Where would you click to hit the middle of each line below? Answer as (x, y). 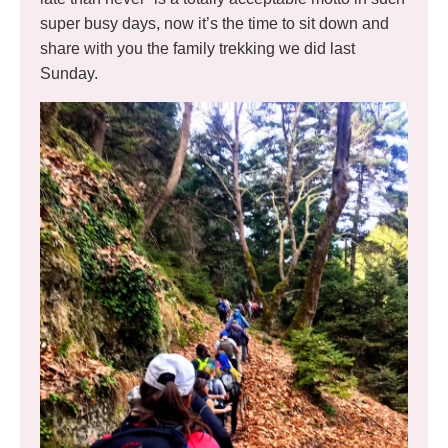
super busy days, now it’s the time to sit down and (214, 23)
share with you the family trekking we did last (197, 48)
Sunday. (69, 73)
